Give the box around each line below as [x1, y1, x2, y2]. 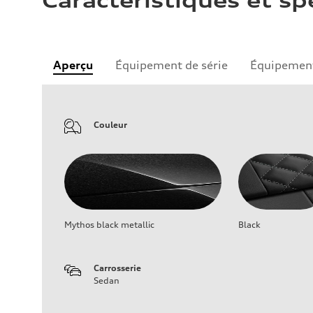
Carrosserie [94, 263, 141, 274]
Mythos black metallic [64, 219, 154, 231]
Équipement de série [115, 58, 228, 73]
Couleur [94, 119, 127, 131]
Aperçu [53, 58, 93, 73]
